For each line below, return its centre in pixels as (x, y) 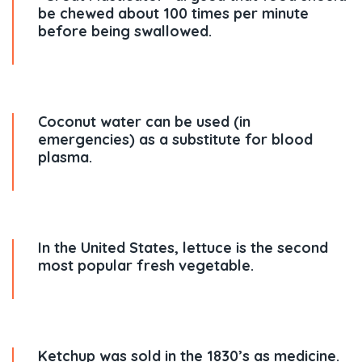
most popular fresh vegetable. (146, 265)
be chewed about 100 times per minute (173, 13)
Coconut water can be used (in (144, 122)
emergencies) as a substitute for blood (175, 139)
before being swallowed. (125, 31)
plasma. (65, 157)
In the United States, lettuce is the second (183, 248)
